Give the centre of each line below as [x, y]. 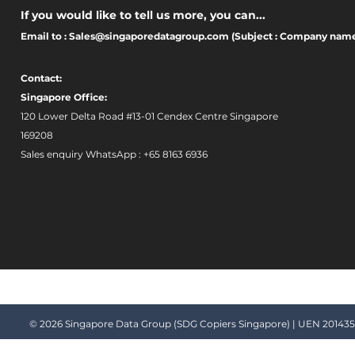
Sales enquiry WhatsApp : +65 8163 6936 [114, 154]
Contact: [41, 78]
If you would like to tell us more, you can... [143, 15]
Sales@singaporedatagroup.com [149, 36]
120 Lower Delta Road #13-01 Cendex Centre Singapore [149, 116]
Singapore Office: [65, 97]
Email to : [45, 36]
